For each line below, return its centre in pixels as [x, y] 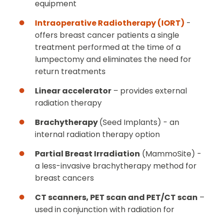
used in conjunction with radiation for [105, 210]
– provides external [149, 91]
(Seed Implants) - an [139, 123]
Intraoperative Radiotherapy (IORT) [110, 23]
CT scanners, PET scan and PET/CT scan [116, 198]
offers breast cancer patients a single [107, 35]
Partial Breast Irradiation [87, 154]
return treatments [70, 72]
